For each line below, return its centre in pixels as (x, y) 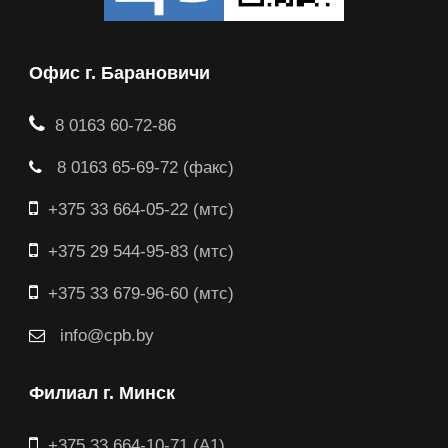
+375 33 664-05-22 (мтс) (141, 210)
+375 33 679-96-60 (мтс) (141, 294)
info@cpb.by (104, 336)
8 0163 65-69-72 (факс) (143, 168)
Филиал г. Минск (102, 393)
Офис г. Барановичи (119, 73)
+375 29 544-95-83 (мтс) (141, 252)
